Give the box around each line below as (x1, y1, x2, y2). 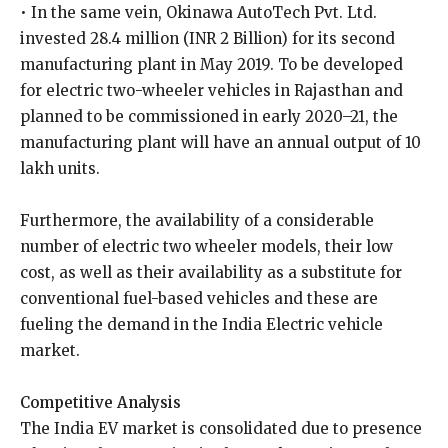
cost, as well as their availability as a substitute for (20, 263, 402, 282)
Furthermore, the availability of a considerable (20, 211, 374, 230)
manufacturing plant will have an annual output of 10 (20, 133, 421, 152)
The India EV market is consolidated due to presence (20, 419, 422, 438)
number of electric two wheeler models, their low (20, 237, 393, 256)
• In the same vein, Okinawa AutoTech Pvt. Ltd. (20, 3, 377, 22)
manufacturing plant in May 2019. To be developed (20, 55, 403, 74)
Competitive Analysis (20, 393, 181, 412)
